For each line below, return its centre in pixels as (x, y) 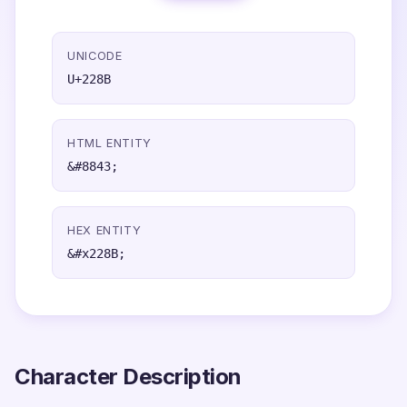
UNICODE (95, 56)
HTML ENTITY (110, 143)
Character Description (128, 377)
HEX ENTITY (104, 230)
